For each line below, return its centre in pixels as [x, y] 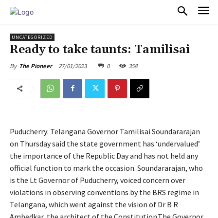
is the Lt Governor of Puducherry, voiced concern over [98, 180]
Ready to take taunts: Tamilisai [100, 49]
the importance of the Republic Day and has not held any [104, 155]
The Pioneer [36, 66]
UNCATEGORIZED [32, 37]
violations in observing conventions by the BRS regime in [104, 192]
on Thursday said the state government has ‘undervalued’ [105, 143]
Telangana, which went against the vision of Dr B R [94, 204]
